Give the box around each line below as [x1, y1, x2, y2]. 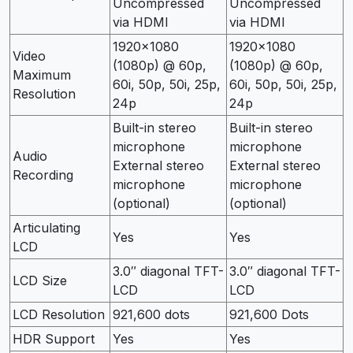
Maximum [13, 66, 71, 83]
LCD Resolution [13, 306, 105, 322]
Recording [13, 166, 73, 183]
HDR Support [13, 330, 95, 347]
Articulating [13, 219, 80, 236]
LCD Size [13, 272, 67, 288]
